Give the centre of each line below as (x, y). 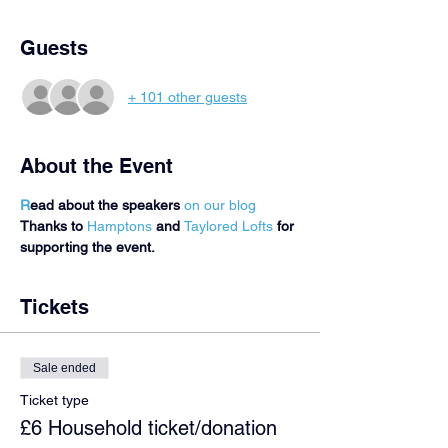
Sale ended (64, 368)
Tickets (54, 307)
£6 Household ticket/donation (148, 428)
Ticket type (54, 400)
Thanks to (53, 226)
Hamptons (119, 226)
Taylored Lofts (228, 226)
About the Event (96, 166)
